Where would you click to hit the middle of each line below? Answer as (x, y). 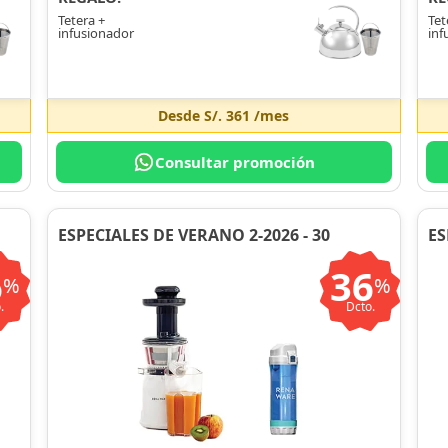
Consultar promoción (234, 162)
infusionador (95, 33)
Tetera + (81, 20)
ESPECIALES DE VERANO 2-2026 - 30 (193, 235)
